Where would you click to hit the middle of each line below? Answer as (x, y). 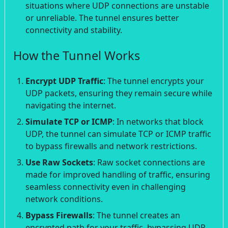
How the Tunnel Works (77, 55)
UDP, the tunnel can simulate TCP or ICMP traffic (118, 134)
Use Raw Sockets (59, 162)
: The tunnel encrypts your (154, 81)
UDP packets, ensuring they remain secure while (119, 93)
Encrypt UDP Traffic (64, 81)
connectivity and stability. (74, 30)
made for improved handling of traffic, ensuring (118, 174)
